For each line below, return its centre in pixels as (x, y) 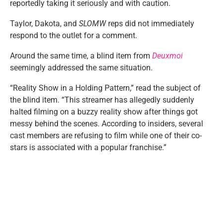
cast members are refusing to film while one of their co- (106, 136)
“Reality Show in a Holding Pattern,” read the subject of (105, 88)
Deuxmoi (167, 56)
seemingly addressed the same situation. (81, 68)
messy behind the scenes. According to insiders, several (107, 124)
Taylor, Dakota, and (44, 24)
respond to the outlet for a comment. (74, 35)
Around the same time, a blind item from (81, 56)
